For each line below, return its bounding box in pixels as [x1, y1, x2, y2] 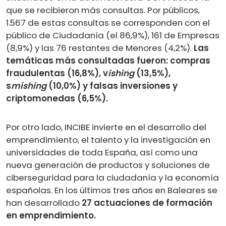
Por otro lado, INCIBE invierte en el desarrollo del [6, 121, 206, 133]
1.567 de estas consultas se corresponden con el [6, 16, 210, 29]
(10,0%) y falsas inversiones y [46, 79, 178, 92]
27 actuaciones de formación [82, 196, 212, 209]
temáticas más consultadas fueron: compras [6, 54, 210, 67]
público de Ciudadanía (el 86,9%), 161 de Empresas [6, 29, 219, 41]
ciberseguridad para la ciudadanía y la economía [6, 171, 219, 184]
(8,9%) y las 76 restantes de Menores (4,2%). [6, 41, 194, 54]
